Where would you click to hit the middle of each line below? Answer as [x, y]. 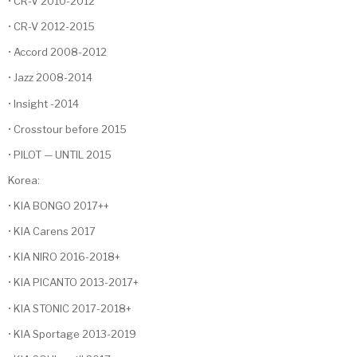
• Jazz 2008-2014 [50, 78]
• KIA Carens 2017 [52, 231]
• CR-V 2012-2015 [51, 27]
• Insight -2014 [43, 103]
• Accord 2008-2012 [57, 52]
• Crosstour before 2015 [67, 129]
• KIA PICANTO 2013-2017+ [73, 282]
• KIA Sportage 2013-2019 [72, 333]
